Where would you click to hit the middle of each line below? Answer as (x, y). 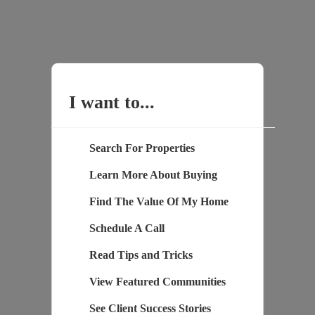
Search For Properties (142, 148)
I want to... (111, 103)
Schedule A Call (127, 229)
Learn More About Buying (153, 175)
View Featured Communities (157, 282)
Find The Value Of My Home (159, 202)
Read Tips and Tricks (141, 255)
